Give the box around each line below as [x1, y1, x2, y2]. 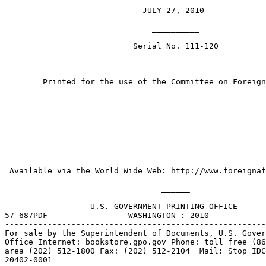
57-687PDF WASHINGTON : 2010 [5, 211, 209, 220]
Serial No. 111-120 [5, 42, 218, 50]
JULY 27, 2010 [5, 6, 204, 15]
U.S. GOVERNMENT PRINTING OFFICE [5, 202, 237, 211]
